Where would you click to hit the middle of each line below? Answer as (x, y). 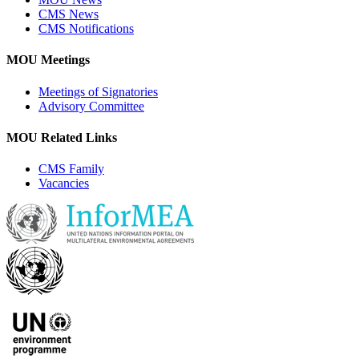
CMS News (69, 14)
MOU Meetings (48, 60)
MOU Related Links (62, 137)
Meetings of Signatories (98, 91)
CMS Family (71, 169)
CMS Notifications (86, 29)
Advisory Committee (91, 106)
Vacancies (64, 184)
